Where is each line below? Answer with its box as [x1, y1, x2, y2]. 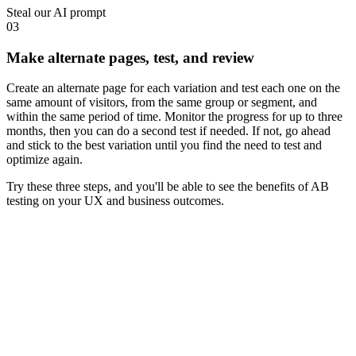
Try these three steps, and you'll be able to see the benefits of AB [6, 180, 329, 194]
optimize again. [6, 153, 83, 167]
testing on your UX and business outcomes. [6, 194, 224, 208]
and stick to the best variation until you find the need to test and [6, 138, 322, 153]
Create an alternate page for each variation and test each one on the [6, 81, 340, 95]
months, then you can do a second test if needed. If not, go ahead [6, 124, 331, 138]
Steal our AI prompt [6, 5, 106, 19]
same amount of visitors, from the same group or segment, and [6, 95, 317, 110]
